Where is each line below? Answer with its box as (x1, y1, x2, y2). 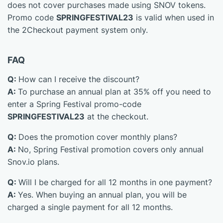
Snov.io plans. (7, 157, 59, 167)
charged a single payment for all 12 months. (7, 202, 173, 212)
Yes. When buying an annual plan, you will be (18, 190, 187, 200)
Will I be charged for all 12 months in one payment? (18, 177, 212, 187)
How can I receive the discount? (18, 74, 139, 84)
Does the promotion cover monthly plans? (18, 132, 177, 142)
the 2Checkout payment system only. (7, 25, 148, 35)
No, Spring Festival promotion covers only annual (18, 144, 204, 154)
